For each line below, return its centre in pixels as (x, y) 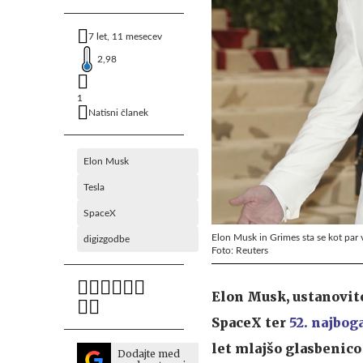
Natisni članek (118, 113)
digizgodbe (107, 239)
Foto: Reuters (240, 250)
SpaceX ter (250, 322)
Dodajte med (149, 354)
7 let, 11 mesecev (125, 36)
